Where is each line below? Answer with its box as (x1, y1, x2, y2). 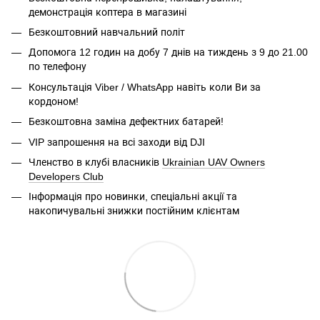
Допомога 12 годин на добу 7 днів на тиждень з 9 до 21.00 (29, 46, 308, 59)
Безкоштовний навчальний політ (29, 26, 185, 38)
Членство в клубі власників (29, 156, 162, 168)
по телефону (29, 61, 86, 73)
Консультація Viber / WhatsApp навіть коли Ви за (29, 81, 261, 93)
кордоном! (29, 95, 79, 107)
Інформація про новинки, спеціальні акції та (29, 191, 237, 203)
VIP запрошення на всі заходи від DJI (29, 136, 205, 148)
